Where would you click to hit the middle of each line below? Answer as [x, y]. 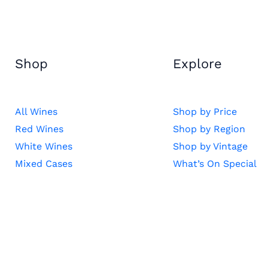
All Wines [36, 112]
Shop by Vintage [210, 147]
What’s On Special [215, 164]
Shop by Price [205, 112]
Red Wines [39, 129]
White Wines [43, 147]
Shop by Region [209, 129]
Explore [197, 64]
